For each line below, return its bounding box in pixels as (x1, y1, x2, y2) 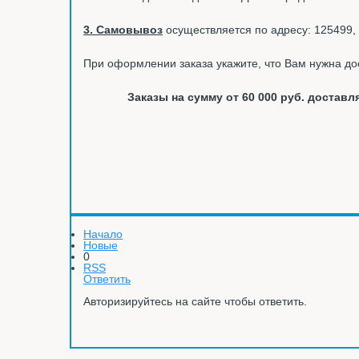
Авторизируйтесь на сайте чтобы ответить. (83, 295, 307, 308)
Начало (83, 228, 123, 240)
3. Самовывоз (83, 23, 163, 36)
